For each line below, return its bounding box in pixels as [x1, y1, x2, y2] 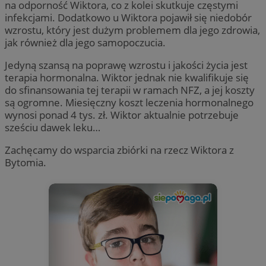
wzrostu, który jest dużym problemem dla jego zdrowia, [5, 23, 260, 37]
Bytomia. [5, 156, 46, 170]
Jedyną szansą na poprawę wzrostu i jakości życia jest [5, 58, 248, 72]
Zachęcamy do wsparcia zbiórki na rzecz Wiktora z [5, 143, 234, 157]
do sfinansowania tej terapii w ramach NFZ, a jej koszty [5, 83, 255, 97]
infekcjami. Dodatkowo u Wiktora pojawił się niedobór [5, 10, 252, 24]
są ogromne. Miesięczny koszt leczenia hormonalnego [5, 95, 254, 109]
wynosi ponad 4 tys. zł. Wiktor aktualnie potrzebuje [5, 107, 239, 122]
